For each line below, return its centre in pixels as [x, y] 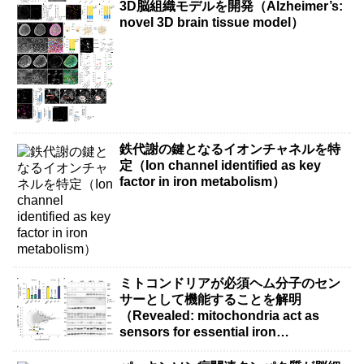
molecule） [154, 349]
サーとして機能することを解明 [211, 300]
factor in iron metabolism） [203, 181]
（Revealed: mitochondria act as [220, 316]
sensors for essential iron [198, 332]
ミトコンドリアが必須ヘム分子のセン [230, 284]
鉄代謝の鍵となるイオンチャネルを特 [230, 149]
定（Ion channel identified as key [221, 165]
